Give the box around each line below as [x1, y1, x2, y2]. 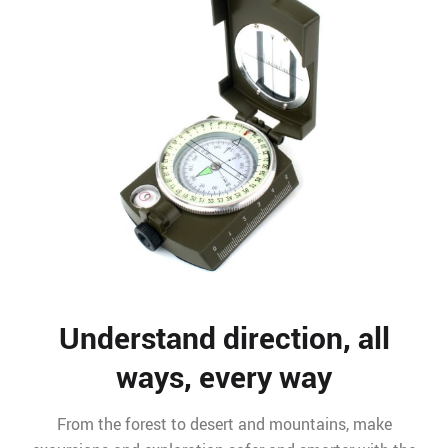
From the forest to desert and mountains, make [56, 413, 392, 435]
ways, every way [116, 356, 332, 397]
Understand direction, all [58, 317, 390, 358]
